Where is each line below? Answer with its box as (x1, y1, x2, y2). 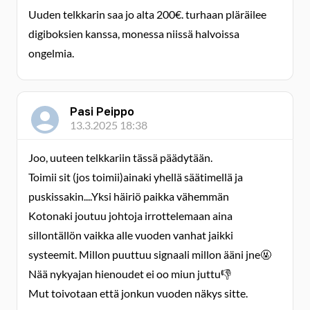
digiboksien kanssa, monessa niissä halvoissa (28, 27, 239, 40)
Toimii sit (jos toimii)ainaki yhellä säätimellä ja (28, 170, 243, 183)
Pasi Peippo (70, 104, 134, 118)
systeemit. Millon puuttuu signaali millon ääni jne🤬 (28, 248, 271, 261)
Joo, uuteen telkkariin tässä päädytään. (28, 151, 212, 164)
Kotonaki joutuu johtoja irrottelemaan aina (28, 209, 232, 222)
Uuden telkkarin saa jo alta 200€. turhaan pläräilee (28, 8, 266, 21)
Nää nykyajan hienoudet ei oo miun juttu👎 (28, 267, 231, 280)
